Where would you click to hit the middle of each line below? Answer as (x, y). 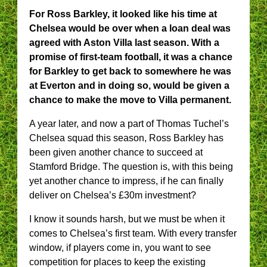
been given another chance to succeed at (116, 152)
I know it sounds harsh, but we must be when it (127, 219)
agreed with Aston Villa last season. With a (124, 42)
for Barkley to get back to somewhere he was (130, 71)
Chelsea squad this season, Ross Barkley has (126, 138)
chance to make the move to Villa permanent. (131, 100)
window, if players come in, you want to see (120, 247)
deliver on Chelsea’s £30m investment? (113, 195)
